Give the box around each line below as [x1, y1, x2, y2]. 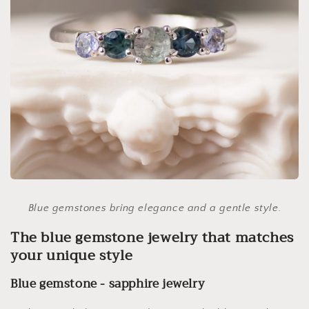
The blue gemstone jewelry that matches [10, 226, 294, 250]
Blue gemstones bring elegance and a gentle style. [28, 202, 281, 215]
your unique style [10, 243, 133, 268]
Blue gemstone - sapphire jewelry [10, 274, 206, 294]
